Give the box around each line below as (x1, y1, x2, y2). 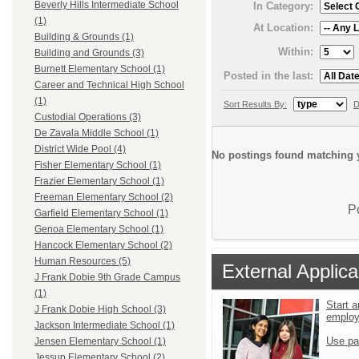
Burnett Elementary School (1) (34, 63, 165, 75)
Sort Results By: (224, 99, 287, 109)
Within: (278, 45, 313, 58)
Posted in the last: (224, 69, 313, 82)
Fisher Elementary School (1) (34, 159, 161, 171)
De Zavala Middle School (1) (34, 127, 159, 139)
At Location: (253, 21, 313, 34)
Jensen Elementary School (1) (34, 336, 166, 348)
